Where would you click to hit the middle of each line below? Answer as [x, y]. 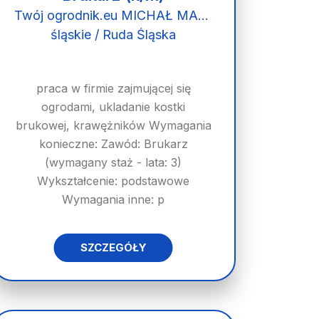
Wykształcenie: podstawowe [114, 181]
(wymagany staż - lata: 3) [114, 162]
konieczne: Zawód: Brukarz [113, 144]
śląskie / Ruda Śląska [114, 35]
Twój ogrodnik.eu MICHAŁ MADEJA [203, 15]
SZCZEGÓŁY [113, 247]
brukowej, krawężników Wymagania [113, 125]
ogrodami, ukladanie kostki [114, 107]
